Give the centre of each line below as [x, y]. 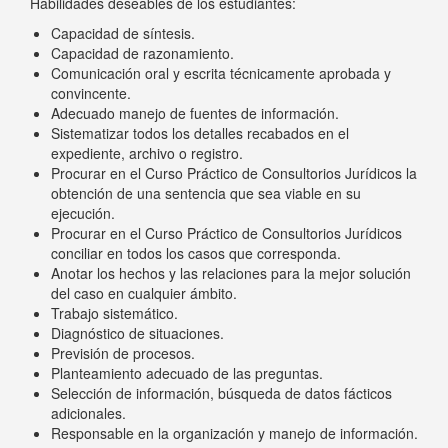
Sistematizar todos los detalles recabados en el [200, 133]
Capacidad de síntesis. [123, 33]
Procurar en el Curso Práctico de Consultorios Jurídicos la [234, 173]
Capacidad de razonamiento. [142, 53]
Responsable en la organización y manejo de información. [234, 433]
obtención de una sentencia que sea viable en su [206, 193]
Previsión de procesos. [123, 353]
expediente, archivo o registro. [147, 153]
